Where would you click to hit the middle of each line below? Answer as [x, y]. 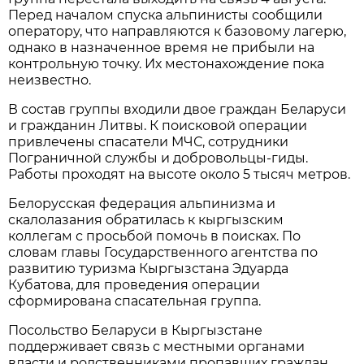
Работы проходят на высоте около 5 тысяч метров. [180, 174]
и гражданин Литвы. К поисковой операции [158, 125]
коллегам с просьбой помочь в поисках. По [155, 236]
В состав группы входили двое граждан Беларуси [178, 109]
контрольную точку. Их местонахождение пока [167, 63]
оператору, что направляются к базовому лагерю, [178, 31]
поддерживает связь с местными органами [157, 346]
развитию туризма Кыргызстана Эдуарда [149, 268]
